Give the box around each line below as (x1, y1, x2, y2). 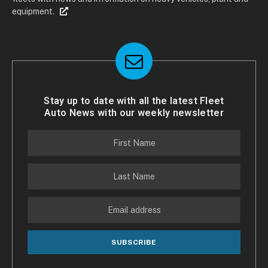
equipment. (12, 6, 60, 16)
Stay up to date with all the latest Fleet (44, 95, 224, 106)
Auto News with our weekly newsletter (44, 106, 224, 118)
